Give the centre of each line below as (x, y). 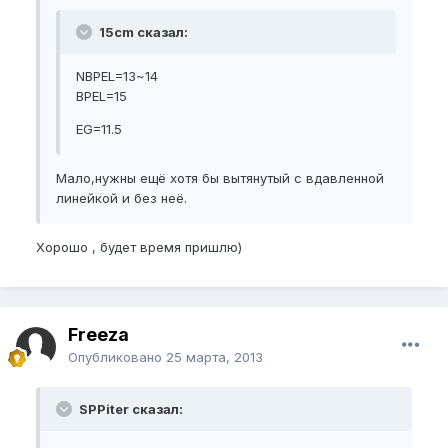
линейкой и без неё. (121, 198)
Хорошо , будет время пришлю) (139, 247)
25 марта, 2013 (214, 357)
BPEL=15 (101, 96)
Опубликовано (117, 357)
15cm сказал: (142, 32)
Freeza (98, 334)
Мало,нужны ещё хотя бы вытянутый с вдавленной (220, 178)
